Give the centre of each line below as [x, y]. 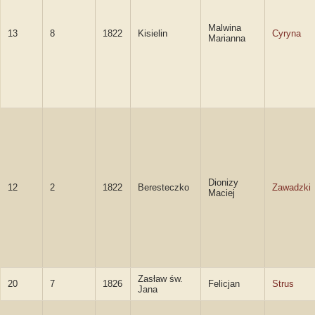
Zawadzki [291, 187]
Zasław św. [160, 279]
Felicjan [224, 284]
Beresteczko [163, 187]
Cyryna [287, 33]
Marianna [227, 38]
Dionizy [223, 182]
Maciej [221, 193]
